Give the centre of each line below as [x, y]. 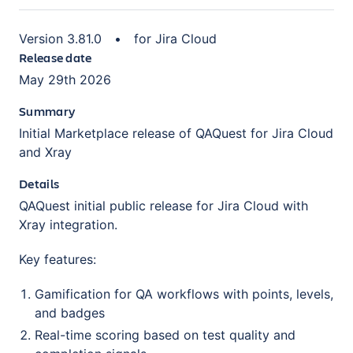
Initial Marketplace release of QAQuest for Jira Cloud [176, 133]
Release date [56, 57]
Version [43, 38]
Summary [47, 110]
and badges [70, 312]
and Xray [45, 152]
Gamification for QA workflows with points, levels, [184, 294]
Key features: [58, 259]
